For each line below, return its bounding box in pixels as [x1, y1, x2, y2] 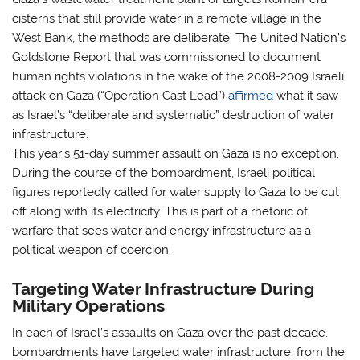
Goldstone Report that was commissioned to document [12, 50, 321, 65]
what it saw [273, 88, 339, 104]
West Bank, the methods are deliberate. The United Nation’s [12, 31, 346, 46]
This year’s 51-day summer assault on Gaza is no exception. [12, 146, 340, 162]
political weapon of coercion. [12, 243, 172, 258]
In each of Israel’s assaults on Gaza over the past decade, [12, 325, 329, 341]
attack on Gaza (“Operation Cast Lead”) [12, 88, 229, 104]
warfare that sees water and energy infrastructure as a [12, 223, 312, 239]
